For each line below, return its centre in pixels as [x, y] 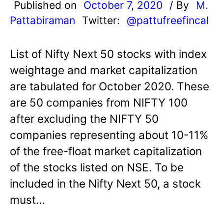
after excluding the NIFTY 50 [84, 118]
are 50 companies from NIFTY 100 [99, 102]
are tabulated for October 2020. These [110, 86]
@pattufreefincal [168, 20]
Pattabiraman [42, 20]
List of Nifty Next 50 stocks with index [108, 54]
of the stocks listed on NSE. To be [97, 167]
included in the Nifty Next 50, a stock [105, 183]
